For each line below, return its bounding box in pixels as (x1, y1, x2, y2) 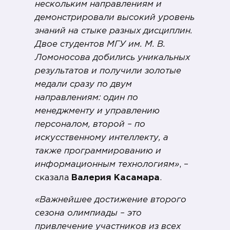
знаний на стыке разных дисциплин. (35, 27, 193, 35)
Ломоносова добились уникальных (35, 54, 190, 62)
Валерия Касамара (71, 174, 160, 182)
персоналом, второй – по (35, 121, 145, 129)
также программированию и (35, 147, 161, 156)
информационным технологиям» (35, 161, 179, 169)
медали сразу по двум (35, 81, 132, 89)
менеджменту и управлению (35, 107, 160, 116)
